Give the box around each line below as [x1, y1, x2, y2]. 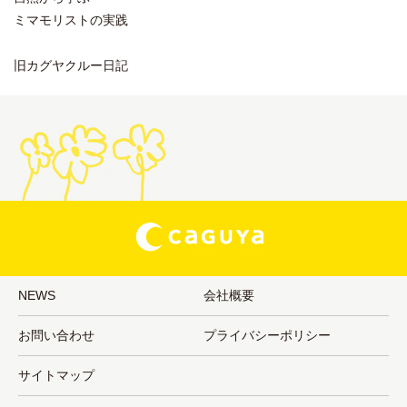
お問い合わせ [18, 328, 94, 343]
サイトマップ [18, 368, 94, 383]
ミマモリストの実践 [14, 13, 128, 28]
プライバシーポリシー [203, 328, 331, 343]
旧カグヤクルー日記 [14, 58, 128, 74]
